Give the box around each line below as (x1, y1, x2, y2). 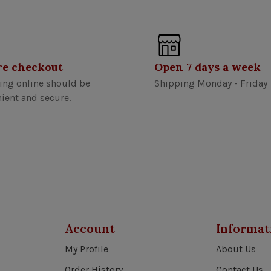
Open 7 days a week (154, 59, 261, 74)
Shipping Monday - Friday (154, 77, 267, 89)
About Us (216, 243, 256, 255)
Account (65, 220, 115, 236)
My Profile (65, 243, 108, 255)
